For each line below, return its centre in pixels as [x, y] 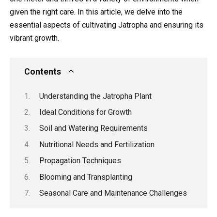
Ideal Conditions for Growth [85, 112]
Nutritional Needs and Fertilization [97, 144]
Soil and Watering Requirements [93, 128]
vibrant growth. [34, 38]
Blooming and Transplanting [85, 177]
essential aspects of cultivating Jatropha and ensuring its [107, 25]
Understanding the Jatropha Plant [95, 96]
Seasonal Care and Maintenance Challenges [113, 193]
